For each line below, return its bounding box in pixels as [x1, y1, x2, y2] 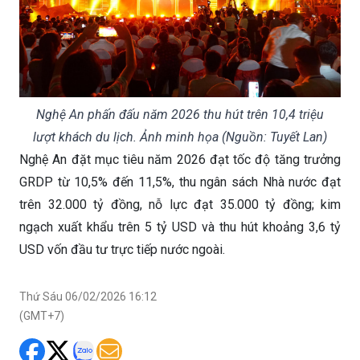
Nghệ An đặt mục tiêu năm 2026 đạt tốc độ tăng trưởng [19, 151, 341, 167]
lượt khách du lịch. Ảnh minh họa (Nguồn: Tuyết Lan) [33, 129, 327, 145]
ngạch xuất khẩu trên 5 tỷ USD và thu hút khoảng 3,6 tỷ [19, 219, 341, 235]
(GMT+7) [19, 309, 64, 322]
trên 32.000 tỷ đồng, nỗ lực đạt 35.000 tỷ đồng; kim [19, 196, 341, 212]
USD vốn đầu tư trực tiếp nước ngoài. [19, 241, 225, 257]
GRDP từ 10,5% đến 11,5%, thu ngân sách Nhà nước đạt [19, 174, 341, 190]
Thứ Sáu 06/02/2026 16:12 [19, 289, 157, 303]
